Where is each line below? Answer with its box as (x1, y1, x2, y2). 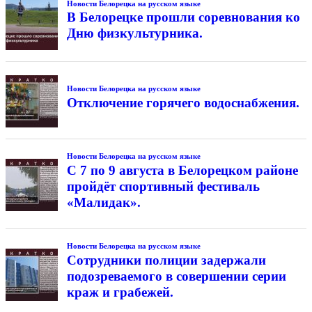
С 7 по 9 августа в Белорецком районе (66, 163, 298, 178)
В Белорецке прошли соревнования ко (66, 10, 300, 25)
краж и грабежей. (66, 284, 173, 299)
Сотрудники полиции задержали (66, 252, 266, 267)
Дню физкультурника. (66, 26, 203, 41)
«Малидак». (66, 195, 141, 210)
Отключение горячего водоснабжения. (66, 95, 299, 111)
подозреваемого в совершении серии (66, 268, 286, 283)
